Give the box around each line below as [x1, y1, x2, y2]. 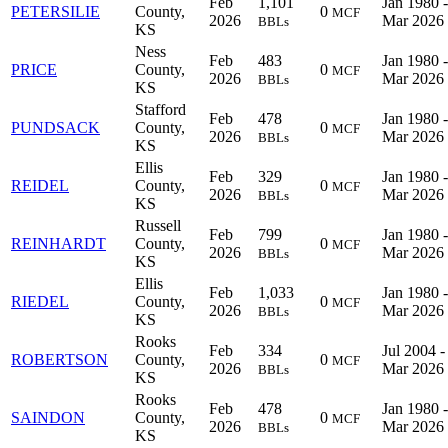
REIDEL [11, 176, 69, 194]
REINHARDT [11, 234, 106, 252]
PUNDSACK [11, 118, 100, 136]
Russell [135, 216, 181, 234]
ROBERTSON [11, 350, 108, 368]
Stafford [135, 100, 186, 118]
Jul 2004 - [382, 341, 445, 359]
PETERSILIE [11, 2, 100, 20]
